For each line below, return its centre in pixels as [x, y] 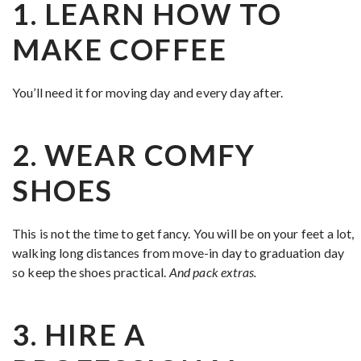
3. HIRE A [79, 334]
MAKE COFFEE [120, 49]
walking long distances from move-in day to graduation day [178, 253]
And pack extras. [213, 272]
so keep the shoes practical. [91, 272]
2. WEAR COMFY [134, 155]
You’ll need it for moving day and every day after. [147, 92]
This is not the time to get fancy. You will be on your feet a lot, [183, 233]
